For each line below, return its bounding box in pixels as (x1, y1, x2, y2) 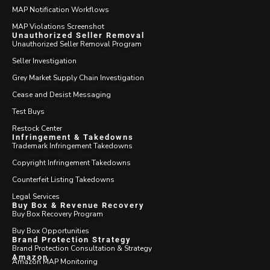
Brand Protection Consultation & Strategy (12, 243, 152, 253)
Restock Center (12, 123, 62, 133)
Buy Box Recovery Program (12, 209, 103, 219)
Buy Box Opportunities (12, 225, 89, 236)
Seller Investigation (12, 55, 77, 66)
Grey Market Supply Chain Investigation (12, 72, 144, 83)
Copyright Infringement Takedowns (12, 157, 131, 168)
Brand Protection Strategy (12, 234, 131, 244)
